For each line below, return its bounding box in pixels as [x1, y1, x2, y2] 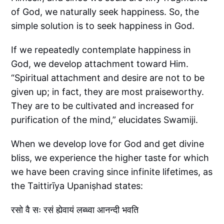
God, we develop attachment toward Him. [11, 58, 189, 69]
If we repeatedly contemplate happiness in [11, 44, 191, 55]
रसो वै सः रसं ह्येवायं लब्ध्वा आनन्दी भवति [11, 204, 139, 215]
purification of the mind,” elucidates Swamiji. [11, 114, 198, 125]
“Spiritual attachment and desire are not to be [11, 72, 205, 83]
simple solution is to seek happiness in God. [11, 20, 195, 31]
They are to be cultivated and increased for [11, 100, 194, 111]
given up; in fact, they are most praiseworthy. [11, 86, 204, 97]
